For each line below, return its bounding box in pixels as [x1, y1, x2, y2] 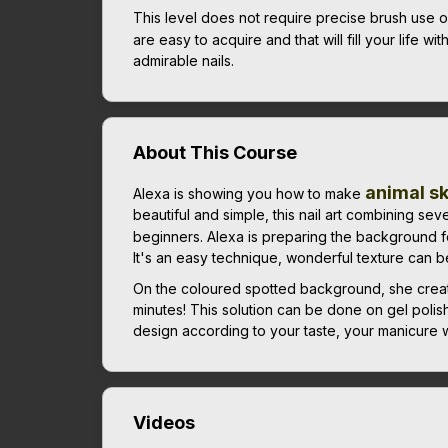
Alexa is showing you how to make [133, 184, 365, 202]
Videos [133, 411, 195, 433]
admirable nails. [133, 51, 234, 69]
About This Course [133, 141, 297, 163]
